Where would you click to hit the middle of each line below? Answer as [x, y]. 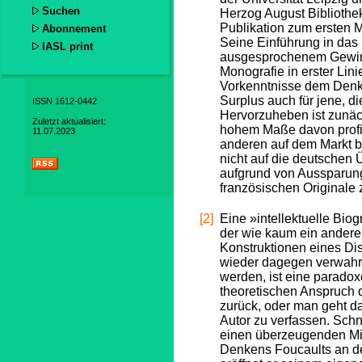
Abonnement [74, 28]
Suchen [61, 11]
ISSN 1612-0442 [65, 101]
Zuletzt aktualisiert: [69, 122]
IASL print [68, 46]
